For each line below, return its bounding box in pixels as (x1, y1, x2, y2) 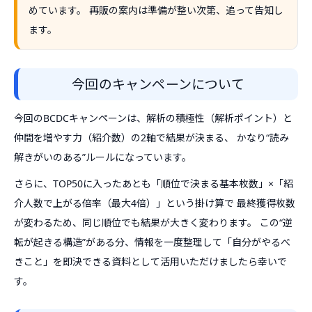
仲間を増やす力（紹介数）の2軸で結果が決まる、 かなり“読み (14, 131, 289, 144)
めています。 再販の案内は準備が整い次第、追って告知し (29, 3, 283, 17)
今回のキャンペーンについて (72, 75, 244, 93)
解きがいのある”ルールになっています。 (14, 150, 192, 164)
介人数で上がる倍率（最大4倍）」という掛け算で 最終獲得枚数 (14, 196, 295, 210)
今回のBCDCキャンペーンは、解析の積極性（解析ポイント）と (14, 111, 292, 125)
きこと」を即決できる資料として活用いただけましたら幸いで (14, 255, 287, 268)
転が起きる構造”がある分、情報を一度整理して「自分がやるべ (14, 235, 290, 249)
